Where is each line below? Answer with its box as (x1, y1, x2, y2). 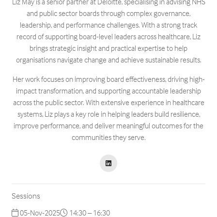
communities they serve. (71, 132, 146, 142)
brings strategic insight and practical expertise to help (30, 43, 187, 53)
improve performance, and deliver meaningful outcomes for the (14, 121, 203, 130)
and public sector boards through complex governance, (27, 8, 190, 18)
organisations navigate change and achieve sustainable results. (15, 55, 201, 64)
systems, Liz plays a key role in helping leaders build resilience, (17, 109, 200, 119)
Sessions (12, 191, 40, 201)
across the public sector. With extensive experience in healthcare (13, 97, 204, 107)
